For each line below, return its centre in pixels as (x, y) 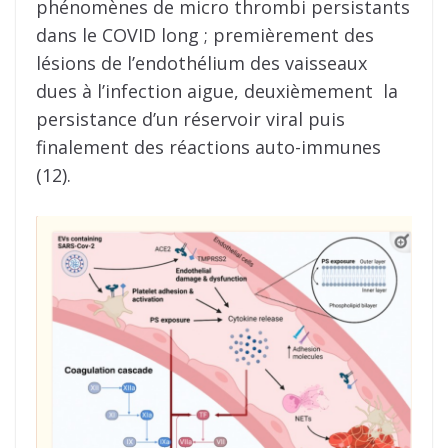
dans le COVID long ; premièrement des (205, 35)
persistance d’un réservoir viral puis (190, 119)
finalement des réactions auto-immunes (208, 147)
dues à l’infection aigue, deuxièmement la (217, 91)
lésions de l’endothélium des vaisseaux (201, 63)
